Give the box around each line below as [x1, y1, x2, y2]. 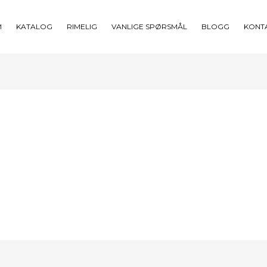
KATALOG [16, 22, 52, 31]
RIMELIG [67, 22, 97, 31]
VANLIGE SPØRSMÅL [111, 22, 187, 31]
